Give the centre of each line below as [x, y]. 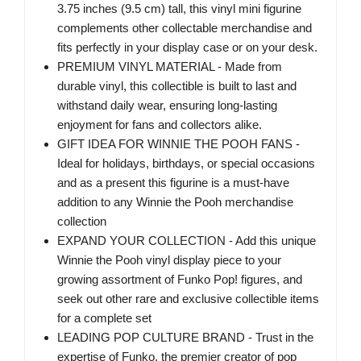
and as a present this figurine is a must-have [173, 183]
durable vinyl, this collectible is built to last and [177, 86]
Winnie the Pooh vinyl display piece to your [169, 260]
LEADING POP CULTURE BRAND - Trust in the [185, 338]
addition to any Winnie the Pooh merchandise [175, 202]
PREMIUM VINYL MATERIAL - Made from [170, 67]
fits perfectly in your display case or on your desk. [187, 48]
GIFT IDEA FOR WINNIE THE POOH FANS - [178, 144]
